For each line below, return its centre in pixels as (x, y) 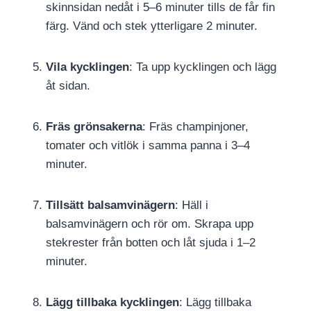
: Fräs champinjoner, (195, 127)
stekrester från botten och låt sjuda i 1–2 (151, 243)
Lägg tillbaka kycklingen (112, 303)
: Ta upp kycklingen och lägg (203, 67)
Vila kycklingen (87, 67)
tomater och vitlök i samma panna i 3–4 (148, 146)
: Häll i (192, 205)
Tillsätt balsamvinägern (110, 205)
